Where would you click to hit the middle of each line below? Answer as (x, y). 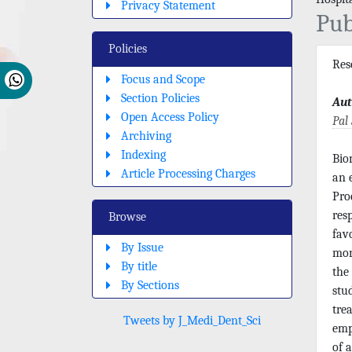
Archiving (146, 136)
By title (139, 266)
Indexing (143, 154)
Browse (127, 216)
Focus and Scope (163, 79)
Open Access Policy (170, 117)
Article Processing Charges (188, 173)
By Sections (150, 285)
